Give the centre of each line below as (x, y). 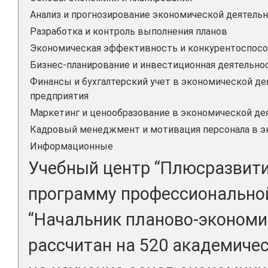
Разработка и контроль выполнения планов (129, 31)
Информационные (71, 146)
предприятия (59, 96)
